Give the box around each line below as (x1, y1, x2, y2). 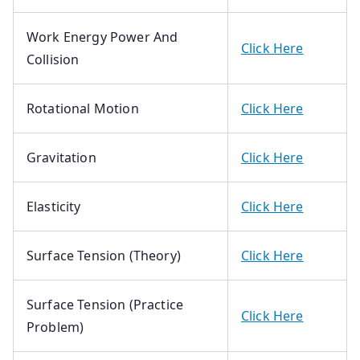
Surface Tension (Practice (27, 295, 184, 313)
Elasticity (27, 197, 81, 215)
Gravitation (27, 148, 96, 166)
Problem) (27, 317, 84, 336)
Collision (27, 50, 80, 68)
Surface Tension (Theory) (27, 246, 181, 264)
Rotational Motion (27, 99, 139, 117)
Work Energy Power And (27, 27, 178, 46)
